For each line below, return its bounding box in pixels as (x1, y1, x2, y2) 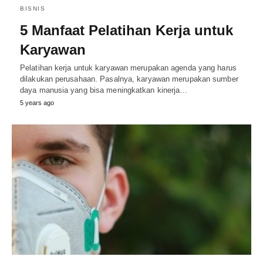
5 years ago (20, 99, 54, 107)
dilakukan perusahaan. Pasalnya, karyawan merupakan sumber (20, 75, 238, 84)
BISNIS (20, 5, 45, 12)
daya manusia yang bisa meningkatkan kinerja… (20, 86, 188, 95)
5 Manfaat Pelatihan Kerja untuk (20, 22, 233, 39)
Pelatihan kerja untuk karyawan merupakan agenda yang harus (20, 63, 237, 73)
